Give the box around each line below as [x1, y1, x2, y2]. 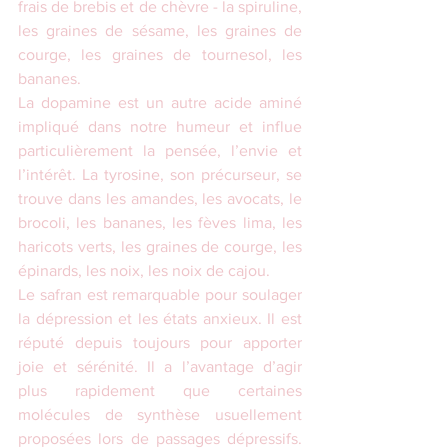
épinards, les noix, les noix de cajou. [18, 262, 270, 280]
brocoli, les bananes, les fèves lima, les [18, 214, 302, 232]
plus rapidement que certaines [18, 382, 302, 400]
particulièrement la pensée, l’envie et [18, 142, 302, 160]
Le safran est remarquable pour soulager [18, 286, 302, 304]
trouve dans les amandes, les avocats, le [18, 190, 302, 208]
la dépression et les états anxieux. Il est [18, 310, 302, 328]
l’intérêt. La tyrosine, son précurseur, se [18, 166, 302, 184]
